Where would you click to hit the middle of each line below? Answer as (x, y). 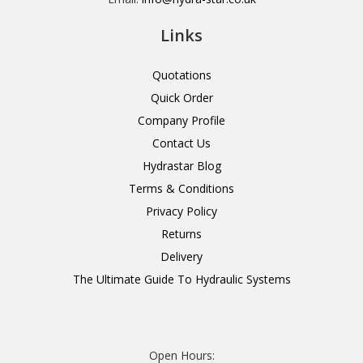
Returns (181, 234)
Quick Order (181, 98)
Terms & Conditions (181, 189)
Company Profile (181, 121)
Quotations (181, 75)
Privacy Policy (181, 211)
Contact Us (181, 143)
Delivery (181, 257)
